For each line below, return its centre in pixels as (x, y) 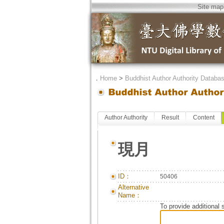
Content (203, 117)
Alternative (133, 187)
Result (170, 117)
